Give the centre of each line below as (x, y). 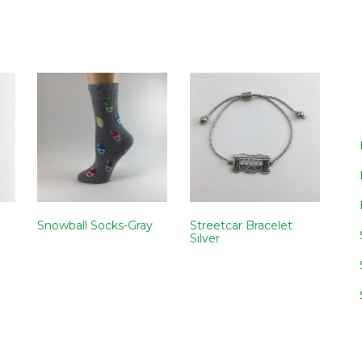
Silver (205, 239)
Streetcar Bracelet (242, 226)
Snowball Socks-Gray (95, 226)
